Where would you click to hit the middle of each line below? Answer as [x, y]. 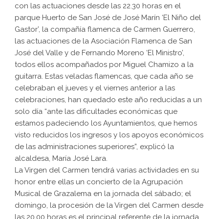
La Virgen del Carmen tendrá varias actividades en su [107, 170]
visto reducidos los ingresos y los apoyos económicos [109, 135]
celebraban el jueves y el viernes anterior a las [95, 88]
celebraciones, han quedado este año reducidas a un [108, 100]
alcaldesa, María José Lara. [61, 159]
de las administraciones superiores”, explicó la [94, 147]
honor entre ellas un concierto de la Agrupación [99, 182]
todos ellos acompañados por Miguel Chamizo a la [104, 65]
